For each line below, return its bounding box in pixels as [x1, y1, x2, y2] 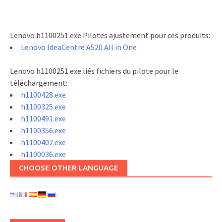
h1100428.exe [21, 90, 66, 100]
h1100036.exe [21, 149, 66, 159]
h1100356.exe [21, 125, 66, 135]
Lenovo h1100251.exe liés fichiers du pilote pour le [10, 66, 178, 76]
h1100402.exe [21, 137, 66, 147]
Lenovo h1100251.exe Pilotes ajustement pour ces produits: [10, 30, 210, 40]
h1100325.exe [21, 102, 66, 111]
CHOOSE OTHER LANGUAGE [19, 164, 118, 172]
